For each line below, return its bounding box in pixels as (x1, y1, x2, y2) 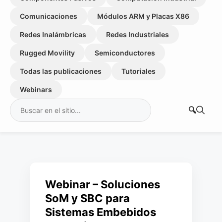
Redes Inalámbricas (20, 30, 86, 39)
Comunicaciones (20, 12, 77, 20)
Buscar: (9, 99, 39, 109)
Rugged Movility (20, 49, 75, 57)
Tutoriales (121, 67, 156, 75)
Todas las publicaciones (20, 67, 102, 75)
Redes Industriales (106, 30, 169, 39)
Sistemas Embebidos (45, 206, 156, 219)
